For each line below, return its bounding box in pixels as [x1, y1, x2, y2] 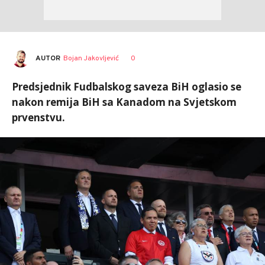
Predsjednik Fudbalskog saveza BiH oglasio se [12, 80, 241, 93]
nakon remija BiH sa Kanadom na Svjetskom [12, 95, 237, 109]
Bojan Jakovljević [63, 53, 119, 63]
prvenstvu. [12, 111, 65, 124]
